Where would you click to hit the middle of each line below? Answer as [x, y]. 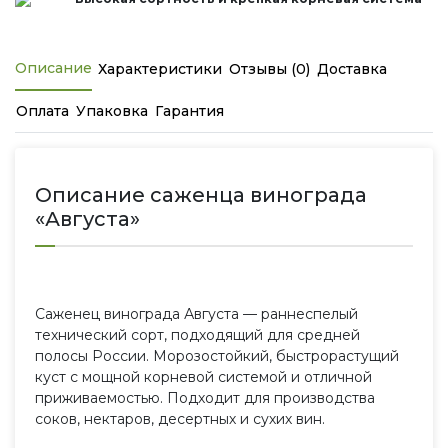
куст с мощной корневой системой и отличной [203, 376]
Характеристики [160, 68]
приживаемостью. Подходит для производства [205, 397]
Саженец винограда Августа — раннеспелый [196, 313]
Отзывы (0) [269, 68]
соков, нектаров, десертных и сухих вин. [180, 418]
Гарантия [189, 110]
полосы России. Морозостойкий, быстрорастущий [217, 355]
